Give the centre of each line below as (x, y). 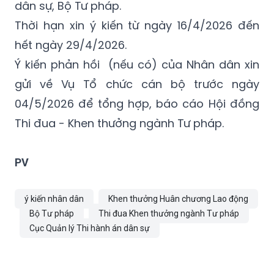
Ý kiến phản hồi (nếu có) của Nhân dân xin (137, 65)
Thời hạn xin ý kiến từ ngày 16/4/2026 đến (137, 26)
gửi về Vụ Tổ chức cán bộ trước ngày (137, 84)
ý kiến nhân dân (54, 199)
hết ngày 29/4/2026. (71, 45)
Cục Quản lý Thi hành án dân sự (90, 228)
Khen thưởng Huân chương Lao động (178, 199)
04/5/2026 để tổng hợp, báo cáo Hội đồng (137, 104)
